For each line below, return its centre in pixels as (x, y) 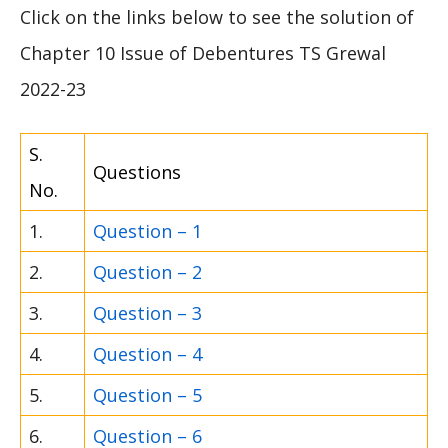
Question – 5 (147, 394)
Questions (137, 171)
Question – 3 (147, 312)
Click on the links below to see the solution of (217, 16)
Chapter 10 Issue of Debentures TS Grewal (203, 52)
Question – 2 (147, 271)
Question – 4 (147, 353)
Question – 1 (147, 230)
